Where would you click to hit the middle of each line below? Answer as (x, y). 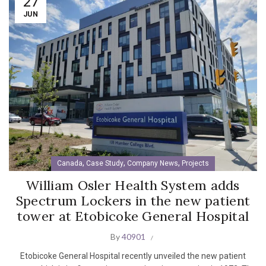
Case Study (105, 164)
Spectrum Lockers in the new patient (133, 201)
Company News (153, 164)
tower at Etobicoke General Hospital (133, 216)
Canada (70, 164)
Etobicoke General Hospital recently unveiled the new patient (133, 256)
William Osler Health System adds (133, 186)
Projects (195, 164)
